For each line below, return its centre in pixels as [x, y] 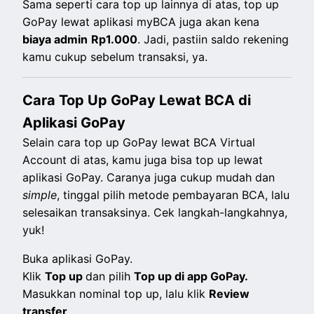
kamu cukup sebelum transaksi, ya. [115, 57]
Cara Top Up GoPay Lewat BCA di [137, 101]
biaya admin [55, 40]
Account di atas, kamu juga [97, 160]
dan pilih [110, 277]
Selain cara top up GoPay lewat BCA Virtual [139, 143]
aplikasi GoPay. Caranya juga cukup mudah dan [149, 178]
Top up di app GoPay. [191, 277]
